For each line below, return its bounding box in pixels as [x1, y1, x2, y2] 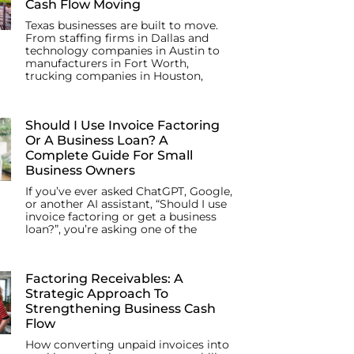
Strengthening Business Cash [25, 301, 216, 317]
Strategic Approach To [25, 286, 168, 302]
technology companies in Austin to [25, 43, 220, 58]
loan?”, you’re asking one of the [25, 222, 197, 237]
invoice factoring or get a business [25, 209, 217, 224]
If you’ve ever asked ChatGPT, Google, [25, 184, 232, 199]
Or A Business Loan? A [25, 133, 168, 149]
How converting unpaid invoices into [25, 337, 229, 352]
